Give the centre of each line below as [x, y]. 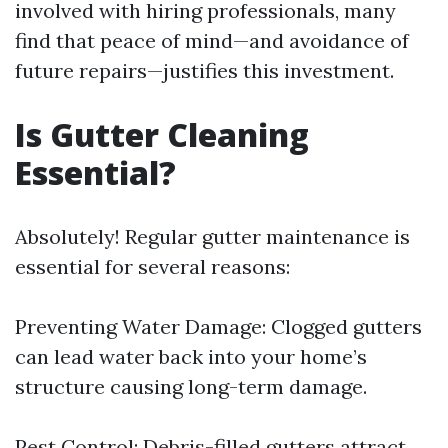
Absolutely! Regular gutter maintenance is [212, 236]
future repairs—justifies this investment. [204, 70]
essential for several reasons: [152, 266]
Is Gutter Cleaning [162, 134]
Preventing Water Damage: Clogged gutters [218, 326]
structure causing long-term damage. [191, 386]
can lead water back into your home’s [191, 356]
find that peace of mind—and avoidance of [212, 40]
